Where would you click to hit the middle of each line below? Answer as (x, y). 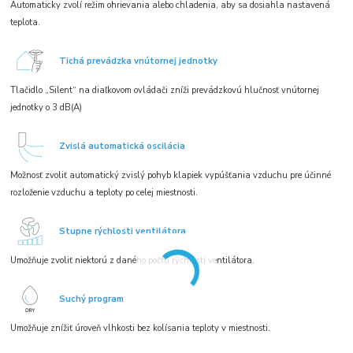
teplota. (26, 23)
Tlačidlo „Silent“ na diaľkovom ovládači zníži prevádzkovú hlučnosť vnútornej (165, 91)
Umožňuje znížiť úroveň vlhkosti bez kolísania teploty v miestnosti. (141, 329)
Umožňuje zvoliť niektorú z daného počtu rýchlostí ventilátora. (133, 261)
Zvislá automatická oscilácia (123, 147)
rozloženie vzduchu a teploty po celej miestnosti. (104, 193)
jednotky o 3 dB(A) (46, 108)
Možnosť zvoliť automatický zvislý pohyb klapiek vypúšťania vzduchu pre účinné (171, 176)
